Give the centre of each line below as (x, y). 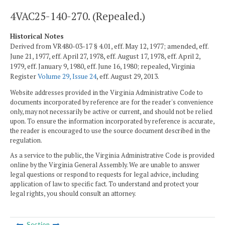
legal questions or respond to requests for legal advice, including (104, 174)
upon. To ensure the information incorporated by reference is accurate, (112, 122)
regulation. (26, 141)
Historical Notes (37, 36)
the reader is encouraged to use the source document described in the (110, 131)
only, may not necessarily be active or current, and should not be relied (111, 112)
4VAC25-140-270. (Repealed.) (78, 16)
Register (24, 76)
